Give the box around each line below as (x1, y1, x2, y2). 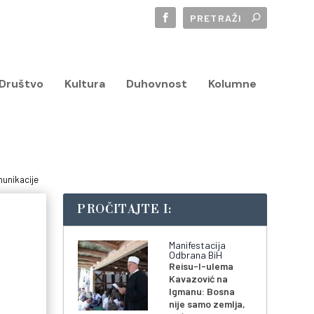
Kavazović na (169, 273, 228, 285)
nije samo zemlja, (169, 298, 246, 310)
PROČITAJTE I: (77, 203, 172, 217)
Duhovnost (125, 76, 187, 91)
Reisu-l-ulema (169, 260, 234, 273)
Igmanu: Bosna (169, 285, 235, 298)
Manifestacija (169, 239, 226, 252)
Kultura (64, 76, 105, 91)
